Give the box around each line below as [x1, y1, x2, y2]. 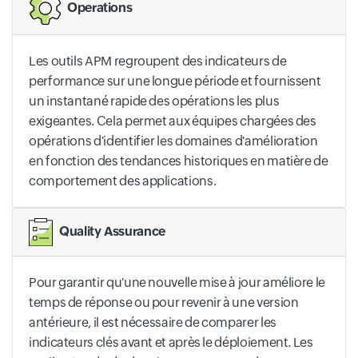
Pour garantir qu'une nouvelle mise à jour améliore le [29, 275, 325, 291]
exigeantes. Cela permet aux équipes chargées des [29, 113, 316, 129]
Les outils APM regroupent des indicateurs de [29, 53, 287, 69]
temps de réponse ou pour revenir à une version [29, 295, 299, 311]
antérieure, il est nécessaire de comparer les [29, 315, 276, 331]
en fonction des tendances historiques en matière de [29, 153, 328, 169]
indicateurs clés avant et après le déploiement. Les [29, 335, 313, 351]
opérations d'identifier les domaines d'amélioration [29, 133, 318, 149]
